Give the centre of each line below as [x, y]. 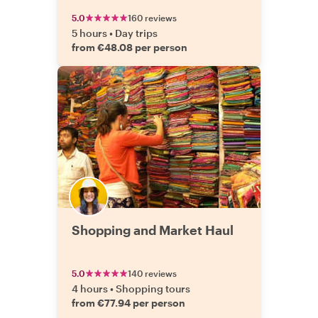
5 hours [89, 33]
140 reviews [152, 273]
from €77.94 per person [128, 303]
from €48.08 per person [130, 47]
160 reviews [152, 18]
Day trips [136, 33]
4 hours [90, 289]
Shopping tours [153, 289]
